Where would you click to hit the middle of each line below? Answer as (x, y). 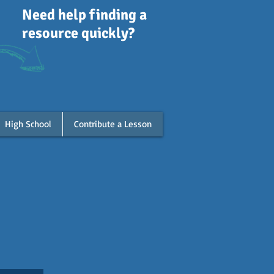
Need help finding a (84, 15)
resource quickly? (81, 33)
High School (28, 124)
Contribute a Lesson (113, 124)
